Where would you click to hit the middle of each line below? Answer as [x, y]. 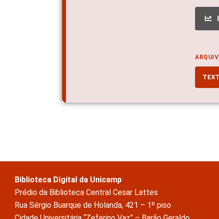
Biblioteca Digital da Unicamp [68, 179]
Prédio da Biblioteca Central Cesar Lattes [86, 192]
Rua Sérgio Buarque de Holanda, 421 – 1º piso [93, 205]
